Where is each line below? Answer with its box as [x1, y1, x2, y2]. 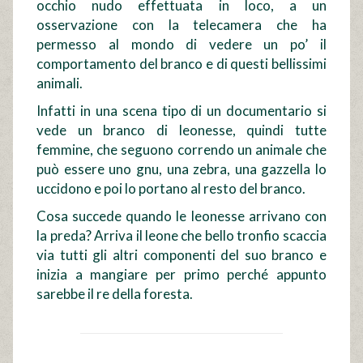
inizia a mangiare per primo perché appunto [36, 266, 327, 284]
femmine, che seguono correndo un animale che [36, 141, 327, 159]
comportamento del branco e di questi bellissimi [36, 55, 327, 73]
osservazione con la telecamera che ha [36, 16, 327, 34]
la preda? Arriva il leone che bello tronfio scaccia [36, 227, 327, 245]
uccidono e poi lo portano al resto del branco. [36, 180, 306, 198]
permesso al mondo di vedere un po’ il [36, 36, 327, 53]
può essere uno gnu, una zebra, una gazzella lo [36, 160, 327, 178]
